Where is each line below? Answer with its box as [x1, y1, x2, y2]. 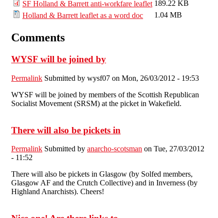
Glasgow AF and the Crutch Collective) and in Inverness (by [11, 179, 198, 187]
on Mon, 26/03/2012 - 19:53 [110, 73, 199, 82]
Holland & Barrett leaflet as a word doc [22, 11, 143, 20]
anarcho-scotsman [87, 145, 142, 153]
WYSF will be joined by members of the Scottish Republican [11, 90, 199, 99]
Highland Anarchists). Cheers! [11, 187, 104, 196]
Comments [11, 31, 65, 44]
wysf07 [87, 73, 110, 82]
